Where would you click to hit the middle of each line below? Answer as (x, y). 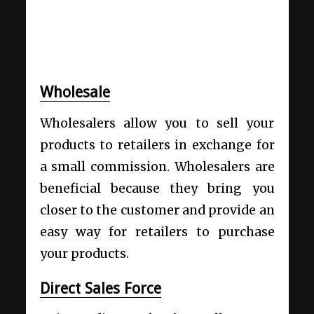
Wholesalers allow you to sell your (157, 123)
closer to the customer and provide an (157, 210)
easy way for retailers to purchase (157, 232)
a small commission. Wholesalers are (157, 166)
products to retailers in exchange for (157, 145)
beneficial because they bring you (157, 188)
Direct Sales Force (100, 288)
